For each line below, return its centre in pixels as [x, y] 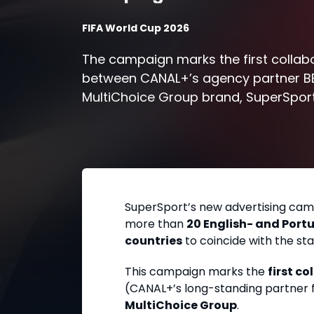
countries [153, 240]
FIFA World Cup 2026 [136, 28]
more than [156, 224]
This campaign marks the [196, 271]
